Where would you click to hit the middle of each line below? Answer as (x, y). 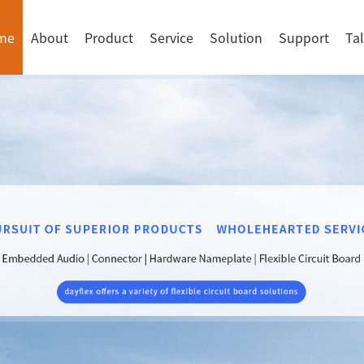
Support (303, 37)
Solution (236, 37)
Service (171, 37)
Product (108, 37)
